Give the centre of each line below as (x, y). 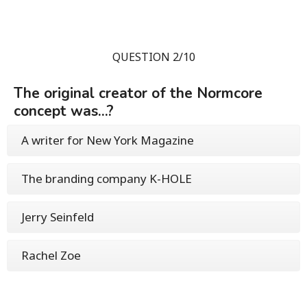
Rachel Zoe (51, 255)
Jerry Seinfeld (58, 217)
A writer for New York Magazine (108, 140)
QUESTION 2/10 (153, 57)
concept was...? (64, 111)
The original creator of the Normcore (138, 93)
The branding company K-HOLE (107, 178)
